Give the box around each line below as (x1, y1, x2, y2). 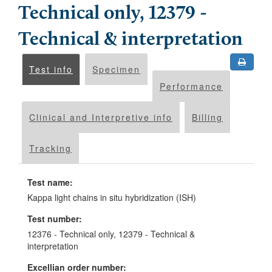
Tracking (29, 142, 72, 154)
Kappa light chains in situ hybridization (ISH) (27, 191, 196, 203)
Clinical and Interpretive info (29, 111, 172, 123)
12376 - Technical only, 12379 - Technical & (27, 228, 195, 240)
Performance (160, 80, 223, 92)
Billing (192, 111, 223, 123)
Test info (29, 63, 73, 75)
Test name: (27, 176, 73, 188)
